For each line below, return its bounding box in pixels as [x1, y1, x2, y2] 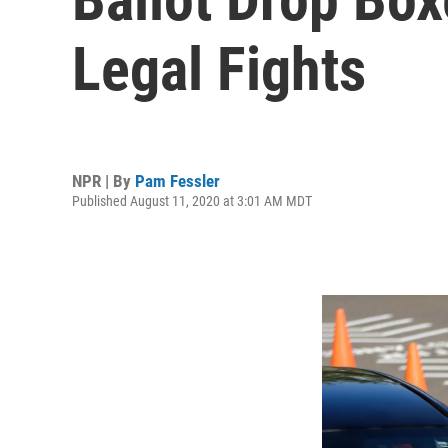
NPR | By [72, 170, 135, 191]
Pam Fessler [135, 170, 220, 191]
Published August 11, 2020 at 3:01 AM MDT [72, 192, 312, 209]
